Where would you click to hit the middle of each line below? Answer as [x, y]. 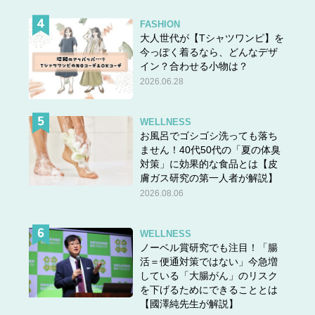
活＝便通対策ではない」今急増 [209, 261]
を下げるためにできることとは [209, 289]
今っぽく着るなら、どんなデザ [209, 52]
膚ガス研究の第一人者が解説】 [209, 178]
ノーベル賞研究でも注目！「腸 [209, 247]
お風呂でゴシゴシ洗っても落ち [209, 135]
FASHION [160, 24]
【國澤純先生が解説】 [189, 303]
